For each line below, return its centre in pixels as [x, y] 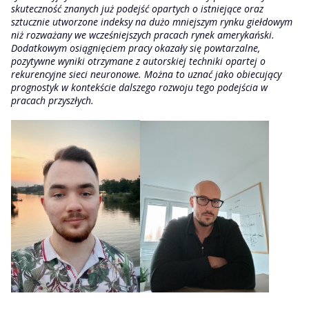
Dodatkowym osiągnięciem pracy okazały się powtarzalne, [136, 48]
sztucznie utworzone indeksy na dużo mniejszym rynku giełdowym [152, 22]
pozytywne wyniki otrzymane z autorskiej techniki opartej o [138, 61]
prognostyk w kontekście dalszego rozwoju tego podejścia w [139, 87]
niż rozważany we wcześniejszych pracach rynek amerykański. [143, 35]
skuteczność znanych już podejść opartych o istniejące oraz [137, 9]
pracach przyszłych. [52, 100]
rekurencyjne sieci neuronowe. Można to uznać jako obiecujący [146, 74]
